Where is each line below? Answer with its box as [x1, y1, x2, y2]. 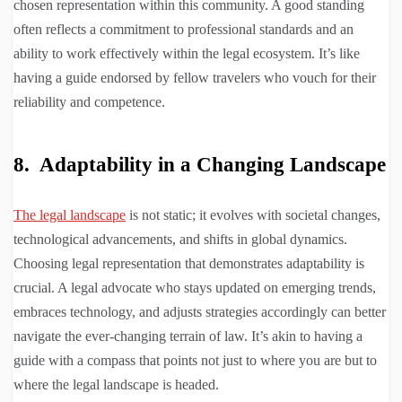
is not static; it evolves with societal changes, [126, 207, 380, 223]
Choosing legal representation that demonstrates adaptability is [13, 256, 364, 272]
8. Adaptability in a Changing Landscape [13, 153, 386, 177]
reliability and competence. [13, 94, 165, 110]
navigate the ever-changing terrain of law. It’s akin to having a [13, 328, 363, 345]
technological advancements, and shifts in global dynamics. [13, 232, 347, 248]
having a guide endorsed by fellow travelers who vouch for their [13, 70, 376, 86]
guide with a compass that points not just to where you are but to [13, 353, 377, 369]
